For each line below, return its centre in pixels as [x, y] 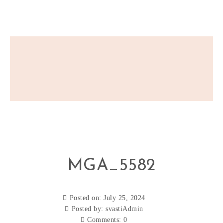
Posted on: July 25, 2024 [107, 198]
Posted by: [89, 209]
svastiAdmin [124, 209]
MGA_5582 [111, 166]
